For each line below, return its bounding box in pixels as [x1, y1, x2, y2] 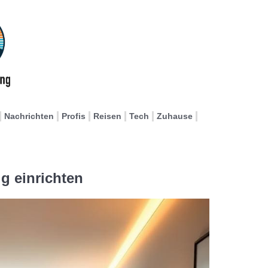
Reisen [93, 111, 121, 121]
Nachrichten [4, 111, 54, 121]
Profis [62, 111, 86, 121]
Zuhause [157, 111, 193, 121]
